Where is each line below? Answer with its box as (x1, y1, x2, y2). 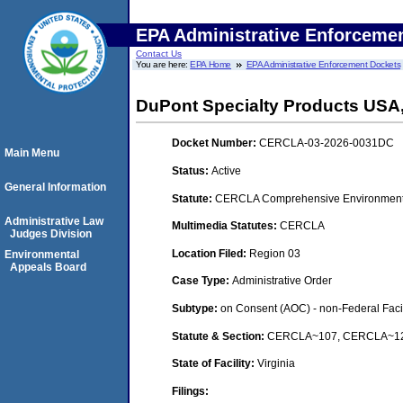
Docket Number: (172, 137, 259, 150)
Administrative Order (232, 274, 332, 288)
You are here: (136, 59, 191, 69)
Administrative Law (4, 215, 103, 228)
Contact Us (136, 49, 182, 58)
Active (211, 164, 241, 177)
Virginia (257, 357, 295, 371)
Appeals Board (10, 261, 86, 273)
